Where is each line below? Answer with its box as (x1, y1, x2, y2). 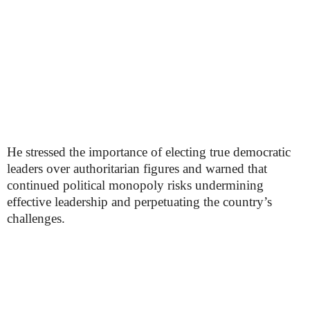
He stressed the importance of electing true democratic (7, 145, 291, 159)
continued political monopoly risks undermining (7, 178, 264, 192)
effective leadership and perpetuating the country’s (7, 194, 272, 209)
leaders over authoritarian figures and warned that (7, 161, 267, 176)
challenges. (7, 211, 65, 226)
